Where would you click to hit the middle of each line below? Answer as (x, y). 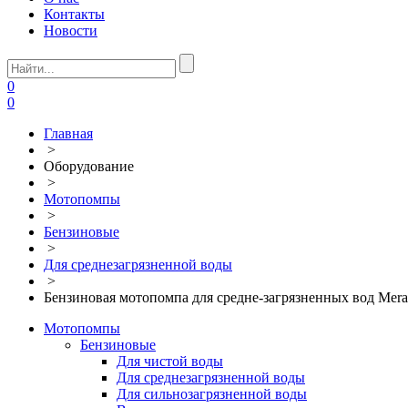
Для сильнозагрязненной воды (212, 393)
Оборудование (89, 166)
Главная (68, 133)
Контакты (74, 14)
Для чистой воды (170, 361)
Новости (71, 30)
